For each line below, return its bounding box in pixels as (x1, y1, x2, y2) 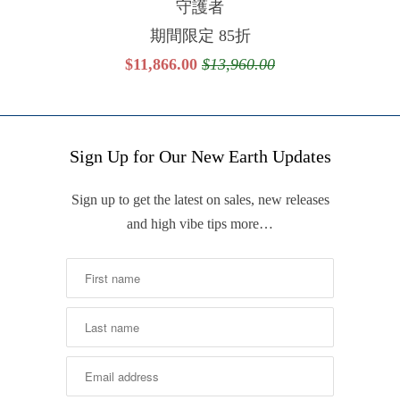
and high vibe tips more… (127, 215, 273, 231)
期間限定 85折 (149, 26, 251, 45)
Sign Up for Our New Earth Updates (69, 146, 331, 166)
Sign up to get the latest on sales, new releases (71, 191, 329, 207)
